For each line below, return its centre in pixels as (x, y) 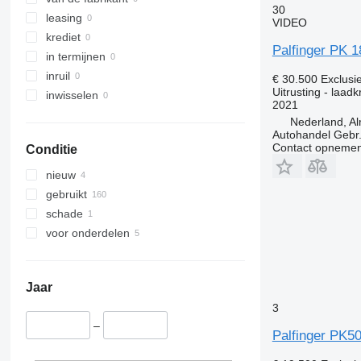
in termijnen (75, 57)
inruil (58, 76)
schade (64, 214)
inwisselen (72, 95)
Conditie (51, 150)
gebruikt (66, 195)
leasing (64, 18)
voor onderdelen (87, 233)
